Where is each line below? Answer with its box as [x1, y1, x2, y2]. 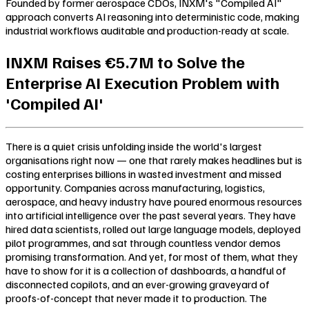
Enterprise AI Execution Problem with [6, 71, 279, 92]
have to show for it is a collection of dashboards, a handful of [6, 263, 286, 277]
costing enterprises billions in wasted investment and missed [6, 166, 281, 181]
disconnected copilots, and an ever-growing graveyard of [6, 277, 270, 291]
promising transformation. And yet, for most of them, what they [6, 249, 298, 263]
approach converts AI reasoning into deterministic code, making [6, 10, 299, 24]
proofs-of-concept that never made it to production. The [6, 290, 267, 305]
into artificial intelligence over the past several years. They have [6, 208, 296, 222]
